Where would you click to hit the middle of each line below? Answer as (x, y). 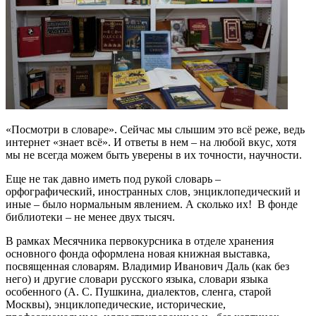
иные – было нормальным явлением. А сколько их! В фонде (152, 204)
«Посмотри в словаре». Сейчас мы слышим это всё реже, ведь (155, 129)
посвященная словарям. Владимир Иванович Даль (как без (147, 266)
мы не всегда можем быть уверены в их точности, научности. (154, 155)
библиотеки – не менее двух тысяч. (90, 217)
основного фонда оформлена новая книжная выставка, (138, 254)
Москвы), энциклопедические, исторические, (116, 304)
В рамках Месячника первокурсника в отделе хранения (140, 241)
